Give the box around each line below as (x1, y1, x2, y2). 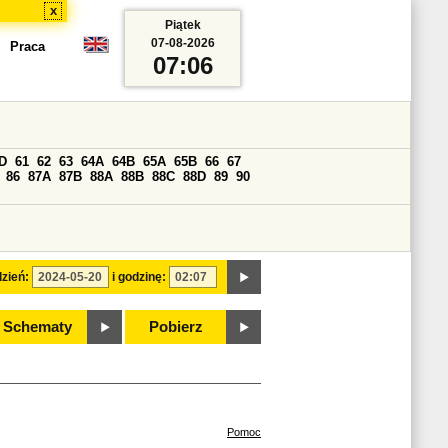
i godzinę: (112, 270, 166, 284)
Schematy (2, 319, 72, 335)
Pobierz (149, 319, 203, 335)
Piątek (164, 18, 201, 32)
